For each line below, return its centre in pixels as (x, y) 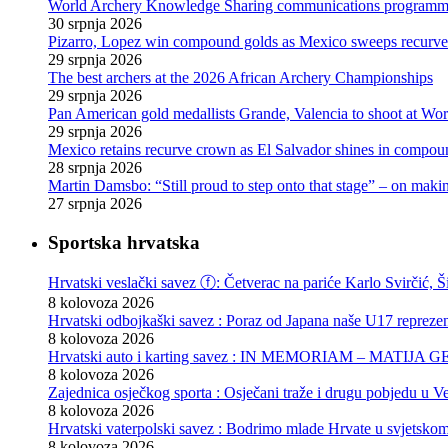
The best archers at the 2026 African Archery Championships (240, 78)
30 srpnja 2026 (95, 24)
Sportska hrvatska (124, 242)
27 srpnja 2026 (95, 204)
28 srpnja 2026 (95, 168)
